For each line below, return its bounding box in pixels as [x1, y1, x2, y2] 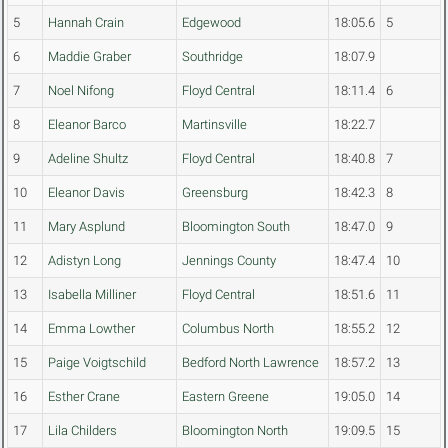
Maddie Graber [48, 49, 131, 65]
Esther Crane [48, 389, 120, 405]
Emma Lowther [48, 321, 135, 337]
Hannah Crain [48, 15, 124, 31]
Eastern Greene [182, 389, 269, 405]
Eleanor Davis [48, 185, 125, 201]
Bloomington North [182, 423, 288, 439]
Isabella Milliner [48, 287, 136, 303]
